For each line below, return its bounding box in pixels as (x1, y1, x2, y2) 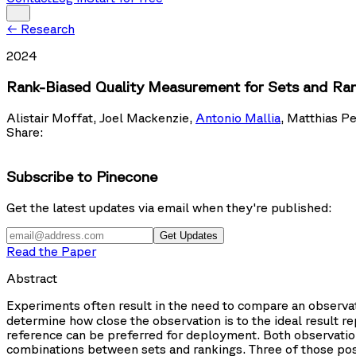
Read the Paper (6, 244, 96, 259)
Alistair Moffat (6, 110, 93, 125)
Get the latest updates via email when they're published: (6, 200, 331, 215)
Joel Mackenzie (99, 110, 189, 125)
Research (21, 21, 75, 37)
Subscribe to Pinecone (6, 168, 157, 186)
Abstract (6, 271, 57, 286)
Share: (6, 124, 43, 139)
